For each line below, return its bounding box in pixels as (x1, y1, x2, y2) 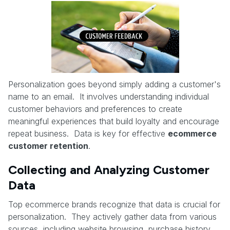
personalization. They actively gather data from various (8, 211, 217, 222)
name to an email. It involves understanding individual (8, 91, 209, 102)
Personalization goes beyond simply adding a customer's (8, 79, 221, 89)
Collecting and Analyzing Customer (8, 162, 209, 177)
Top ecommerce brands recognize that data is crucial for (8, 199, 220, 209)
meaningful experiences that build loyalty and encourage (8, 116, 219, 126)
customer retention (8, 140, 88, 151)
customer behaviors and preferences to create (8, 103, 182, 114)
